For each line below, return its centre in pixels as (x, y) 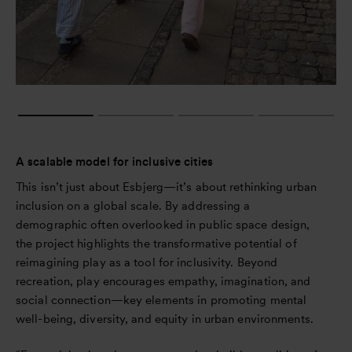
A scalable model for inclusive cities (114, 163)
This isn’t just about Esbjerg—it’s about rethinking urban (166, 187)
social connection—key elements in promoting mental (161, 301)
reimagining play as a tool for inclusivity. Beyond (147, 263)
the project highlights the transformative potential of (156, 244)
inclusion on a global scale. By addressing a (133, 206)
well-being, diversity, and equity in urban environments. (165, 319)
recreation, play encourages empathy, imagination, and (163, 282)
